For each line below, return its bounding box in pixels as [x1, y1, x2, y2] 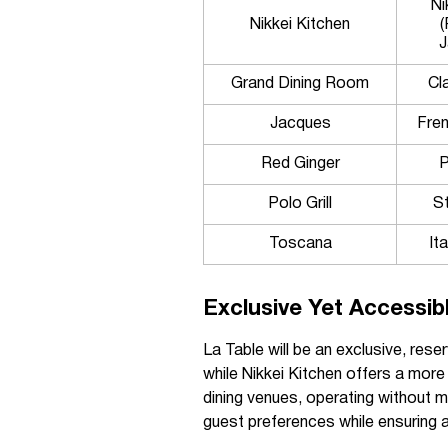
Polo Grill [268, 197, 332, 211]
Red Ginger [260, 157, 340, 171]
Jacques [269, 117, 331, 131]
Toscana [268, 237, 332, 251]
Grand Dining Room [231, 77, 369, 91]
